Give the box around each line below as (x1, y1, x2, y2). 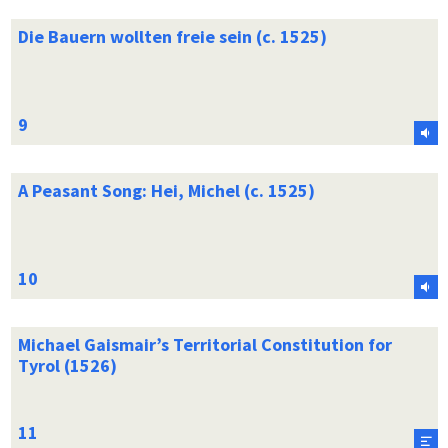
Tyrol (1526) (17, 353, 117, 377)
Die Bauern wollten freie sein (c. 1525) (17, 24, 327, 48)
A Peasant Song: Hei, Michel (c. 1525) (17, 178, 315, 202)
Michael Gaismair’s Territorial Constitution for (17, 332, 392, 356)
